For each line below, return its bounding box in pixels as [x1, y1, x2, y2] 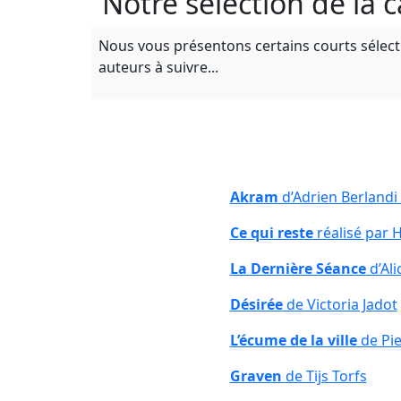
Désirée [229, 294, 283, 314]
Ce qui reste [229, 222, 313, 243]
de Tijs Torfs [285, 365, 367, 386]
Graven [229, 365, 286, 386]
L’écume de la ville [229, 329, 357, 350]
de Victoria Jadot [282, 294, 397, 314]
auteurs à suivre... [98, 56, 218, 77]
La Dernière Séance [229, 258, 366, 278]
